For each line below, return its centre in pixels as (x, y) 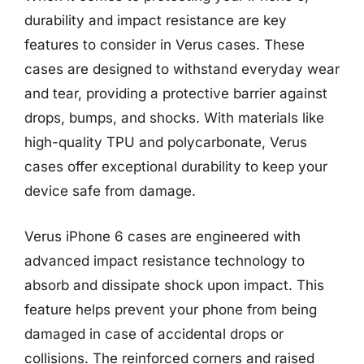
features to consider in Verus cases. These (165, 45)
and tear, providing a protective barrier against (176, 93)
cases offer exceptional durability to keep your (176, 167)
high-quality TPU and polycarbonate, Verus (166, 142)
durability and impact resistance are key (156, 20)
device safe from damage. (110, 191)
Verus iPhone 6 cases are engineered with (162, 236)
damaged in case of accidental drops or (154, 334)
